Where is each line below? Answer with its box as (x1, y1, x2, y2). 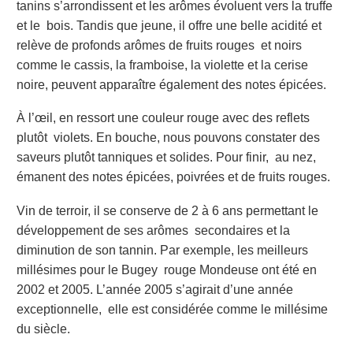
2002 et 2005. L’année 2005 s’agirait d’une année (17, 283, 293, 297)
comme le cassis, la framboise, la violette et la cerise (17, 58, 308, 72)
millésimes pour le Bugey (17, 263, 161, 277)
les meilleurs (237, 243, 308, 258)
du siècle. (17, 322, 70, 336)
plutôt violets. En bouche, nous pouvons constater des (17, 131, 320, 145)
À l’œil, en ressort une (17, 111, 142, 125)
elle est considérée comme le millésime (108, 303, 328, 317)
